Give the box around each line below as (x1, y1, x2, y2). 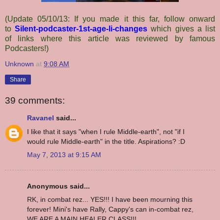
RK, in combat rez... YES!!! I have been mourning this (27, 195, 192, 204)
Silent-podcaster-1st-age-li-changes (15, 25, 148, 33)
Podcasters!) (5, 44, 49, 53)
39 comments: (5, 95, 65, 106)
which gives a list (147, 25, 216, 33)
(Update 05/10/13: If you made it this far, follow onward (5, 15, 215, 24)
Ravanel (27, 114, 54, 122)
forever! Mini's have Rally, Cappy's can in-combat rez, (27, 205, 193, 214)
